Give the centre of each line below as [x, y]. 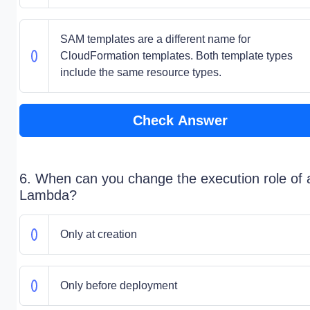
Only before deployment [118, 285]
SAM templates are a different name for [155, 39]
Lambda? [48, 195]
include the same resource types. [140, 72]
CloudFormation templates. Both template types [176, 56]
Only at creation [98, 234]
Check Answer [180, 120]
